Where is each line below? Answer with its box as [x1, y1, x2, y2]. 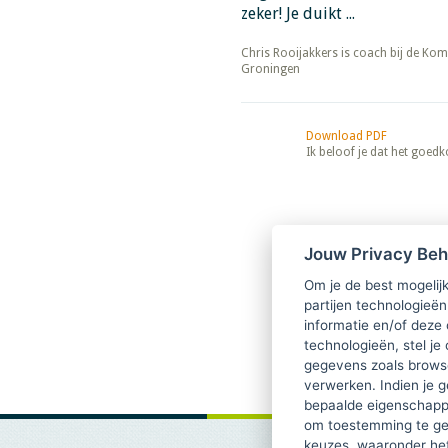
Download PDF [305, 129, 387, 143]
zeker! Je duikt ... [240, 4, 355, 23]
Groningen [240, 62, 300, 76]
